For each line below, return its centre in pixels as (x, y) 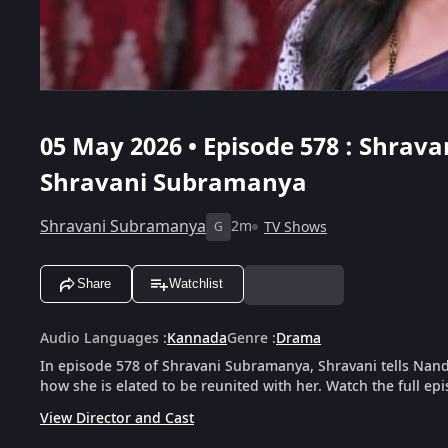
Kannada (197, 338)
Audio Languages (99, 338)
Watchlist (196, 284)
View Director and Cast (117, 418)
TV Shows (295, 227)
